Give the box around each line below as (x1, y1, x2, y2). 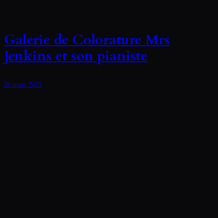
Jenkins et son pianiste (4, 46, 147, 66)
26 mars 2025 (4, 80, 42, 90)
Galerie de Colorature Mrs (4, 30, 170, 50)
